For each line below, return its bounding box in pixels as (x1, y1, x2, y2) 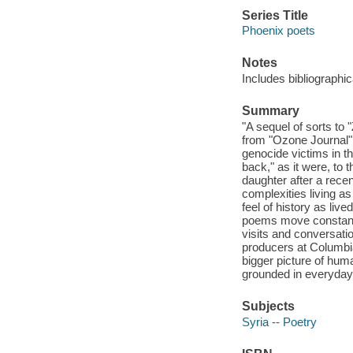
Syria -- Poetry (241, 314, 317, 329)
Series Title (241, 8, 308, 22)
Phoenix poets (241, 24, 315, 38)
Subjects (241, 299, 295, 313)
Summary (241, 104, 299, 118)
